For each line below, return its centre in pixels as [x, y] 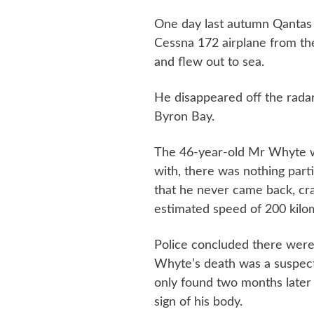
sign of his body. [198, 302]
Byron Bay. [184, 117]
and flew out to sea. [209, 62]
